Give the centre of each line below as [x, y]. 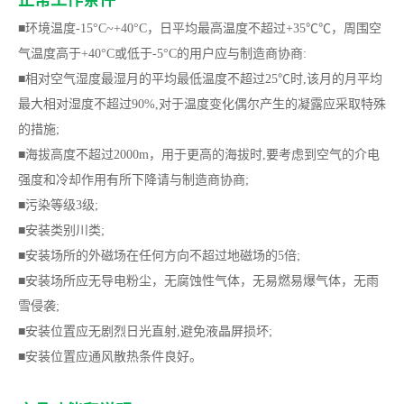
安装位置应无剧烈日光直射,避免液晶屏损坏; [149, 331]
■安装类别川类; [61, 230]
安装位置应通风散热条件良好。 [114, 356]
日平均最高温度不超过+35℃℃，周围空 [271, 28]
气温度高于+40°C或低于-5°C [97, 53]
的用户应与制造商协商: [242, 53]
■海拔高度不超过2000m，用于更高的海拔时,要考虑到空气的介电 [199, 154]
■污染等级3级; [58, 205]
